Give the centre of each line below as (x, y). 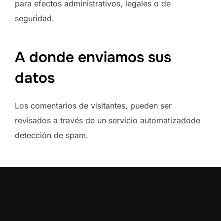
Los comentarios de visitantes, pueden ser (93, 106)
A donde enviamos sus (93, 57)
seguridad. (35, 18)
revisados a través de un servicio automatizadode (108, 121)
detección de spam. (52, 135)
